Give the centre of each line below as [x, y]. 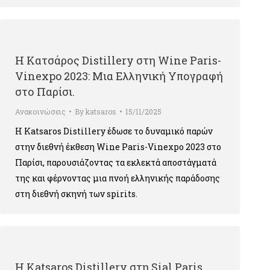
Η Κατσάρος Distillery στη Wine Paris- [118, 60]
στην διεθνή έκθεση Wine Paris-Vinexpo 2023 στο [118, 147]
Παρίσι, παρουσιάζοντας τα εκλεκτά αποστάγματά [116, 162]
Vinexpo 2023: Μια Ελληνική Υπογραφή [119, 76]
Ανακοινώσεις [40, 111]
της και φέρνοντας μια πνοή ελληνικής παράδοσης [118, 178]
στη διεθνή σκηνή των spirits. [76, 194]
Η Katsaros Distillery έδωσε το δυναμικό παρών [114, 131]
